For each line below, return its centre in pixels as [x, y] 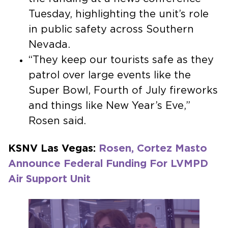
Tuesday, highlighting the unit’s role [119, 14]
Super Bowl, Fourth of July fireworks [123, 90]
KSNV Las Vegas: [53, 148]
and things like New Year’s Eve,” [109, 106]
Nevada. [49, 45]
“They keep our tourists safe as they [121, 60]
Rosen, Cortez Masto [153, 148]
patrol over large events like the [110, 75]
